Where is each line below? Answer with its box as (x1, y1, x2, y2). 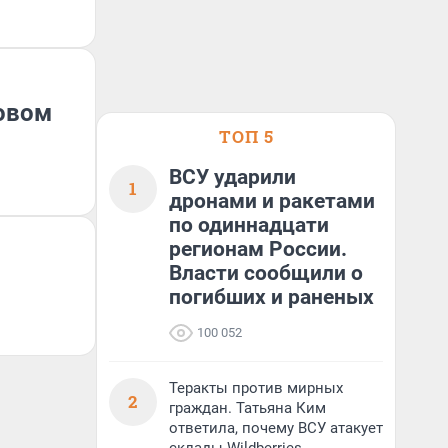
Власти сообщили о (169, 261, 363, 285)
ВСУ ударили (169, 165, 296, 189)
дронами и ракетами (169, 189, 375, 213)
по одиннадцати (169, 213, 329, 237)
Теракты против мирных (169, 379, 343, 397)
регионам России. (169, 237, 347, 261)
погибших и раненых (169, 285, 374, 309)
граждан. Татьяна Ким (169, 399, 326, 417)
